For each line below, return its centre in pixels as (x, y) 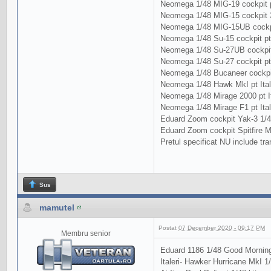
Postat (168, 228)
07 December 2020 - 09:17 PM (222, 228)
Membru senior (86, 233)
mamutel (57, 207)
